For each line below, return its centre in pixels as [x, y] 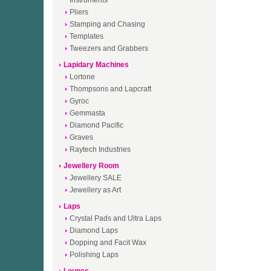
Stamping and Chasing [107, 24]
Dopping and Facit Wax [108, 243]
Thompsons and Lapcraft [110, 89]
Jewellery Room [91, 166]
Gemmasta [87, 113]
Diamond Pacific [96, 125]
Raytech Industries [100, 149]
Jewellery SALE [96, 178]
